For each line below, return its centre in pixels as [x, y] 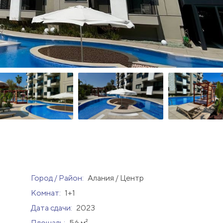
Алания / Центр [115, 178]
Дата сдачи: [52, 208]
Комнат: [46, 193]
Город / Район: [58, 178]
